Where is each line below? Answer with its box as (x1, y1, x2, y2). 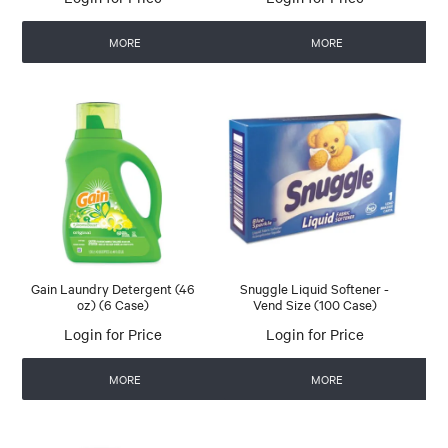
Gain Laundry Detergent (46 (31, 278, 196, 297)
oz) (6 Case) (77, 294, 150, 313)
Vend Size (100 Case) (252, 294, 377, 313)
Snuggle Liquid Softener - (240, 278, 390, 297)
